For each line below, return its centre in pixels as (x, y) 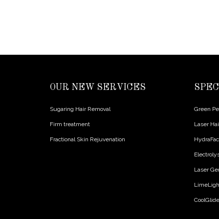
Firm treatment (70, 124)
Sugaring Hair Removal (80, 109)
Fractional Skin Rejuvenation (88, 139)
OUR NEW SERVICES (98, 88)
